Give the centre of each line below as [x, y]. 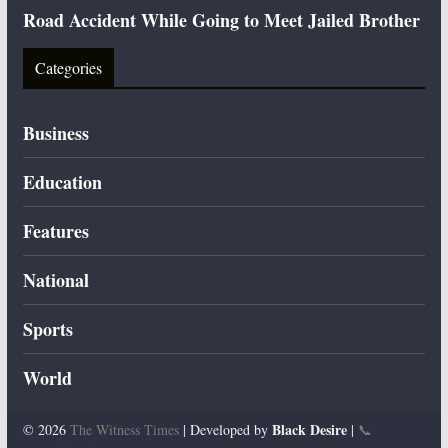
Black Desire [309, 430]
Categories [68, 68]
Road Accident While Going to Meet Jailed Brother [221, 20]
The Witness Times [124, 430]
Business [55, 133]
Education [62, 182]
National [55, 280]
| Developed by [225, 430]
